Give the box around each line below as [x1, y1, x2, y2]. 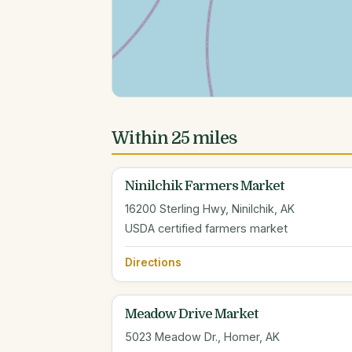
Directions [125, 256, 181, 269]
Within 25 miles [112, 128, 237, 148]
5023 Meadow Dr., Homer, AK [125, 329, 280, 343]
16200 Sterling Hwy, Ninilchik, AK [125, 202, 295, 216]
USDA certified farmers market [125, 222, 288, 236]
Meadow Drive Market [125, 306, 258, 321]
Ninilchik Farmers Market [125, 178, 284, 194]
